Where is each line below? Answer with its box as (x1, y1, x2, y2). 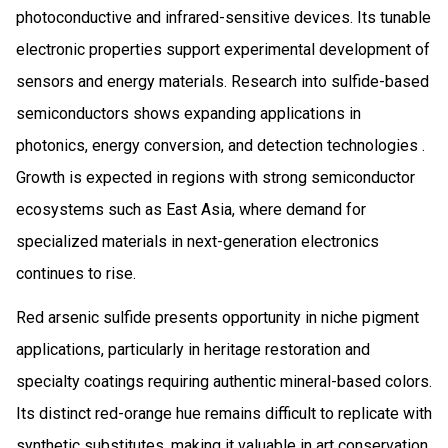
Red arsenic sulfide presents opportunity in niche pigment (16, 307, 419, 327)
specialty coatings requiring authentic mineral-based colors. (16, 371, 432, 391)
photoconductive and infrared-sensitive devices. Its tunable (16, 7, 431, 27)
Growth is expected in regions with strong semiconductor (16, 167, 415, 187)
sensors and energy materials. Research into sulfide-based (16, 71, 429, 91)
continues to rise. (16, 263, 136, 283)
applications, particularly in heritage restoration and (16, 339, 370, 359)
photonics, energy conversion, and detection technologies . (16, 135, 425, 155)
